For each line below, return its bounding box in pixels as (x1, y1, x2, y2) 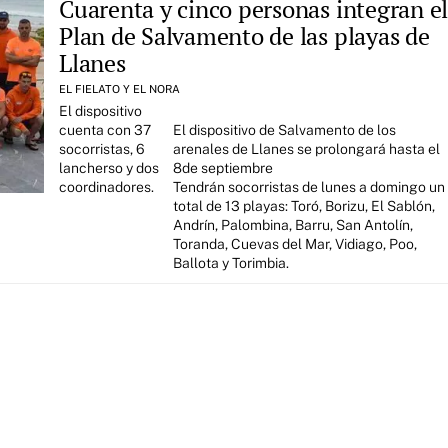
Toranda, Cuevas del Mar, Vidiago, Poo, (172, 235, 417, 252)
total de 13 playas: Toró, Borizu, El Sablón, (172, 197, 435, 214)
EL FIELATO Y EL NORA (59, 82, 180, 95)
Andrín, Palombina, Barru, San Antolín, (172, 216, 413, 233)
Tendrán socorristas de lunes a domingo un (172, 178, 445, 195)
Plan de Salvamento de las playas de (59, 19, 430, 52)
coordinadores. (59, 178, 154, 195)
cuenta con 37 (59, 121, 151, 138)
